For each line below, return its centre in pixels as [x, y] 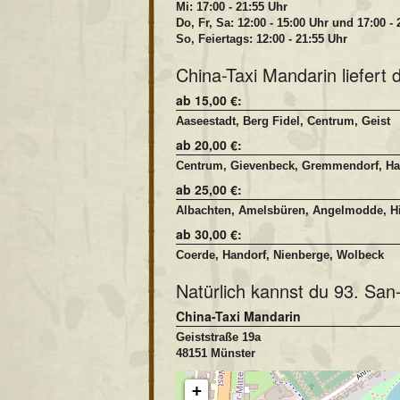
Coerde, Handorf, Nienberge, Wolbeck [280, 255]
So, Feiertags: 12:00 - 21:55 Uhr [262, 39]
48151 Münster [216, 353]
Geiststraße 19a [218, 337]
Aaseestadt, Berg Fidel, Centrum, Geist [283, 121]
